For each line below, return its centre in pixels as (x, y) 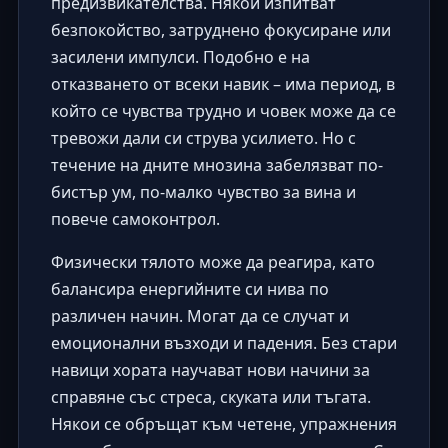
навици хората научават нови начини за (210, 369)
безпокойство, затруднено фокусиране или (220, 29)
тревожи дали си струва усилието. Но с (203, 137)
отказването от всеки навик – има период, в (222, 83)
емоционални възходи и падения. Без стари (223, 342)
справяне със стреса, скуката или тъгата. (210, 396)
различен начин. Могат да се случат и (199, 315)
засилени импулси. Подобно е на (180, 56)
